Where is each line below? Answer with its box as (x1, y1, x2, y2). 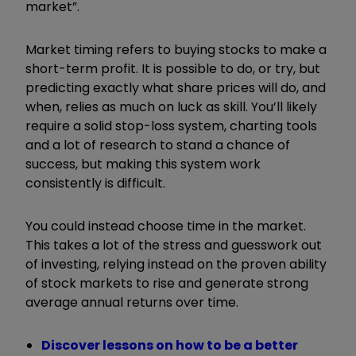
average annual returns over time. (25, 292, 238, 311)
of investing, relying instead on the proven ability (25, 254, 327, 273)
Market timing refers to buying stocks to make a (25, 40, 327, 59)
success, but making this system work (25, 154, 261, 173)
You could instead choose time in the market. (25, 216, 306, 235)
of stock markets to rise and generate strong (25, 273, 308, 292)
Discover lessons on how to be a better (41, 335, 298, 354)
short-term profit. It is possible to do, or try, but (25, 59, 320, 78)
